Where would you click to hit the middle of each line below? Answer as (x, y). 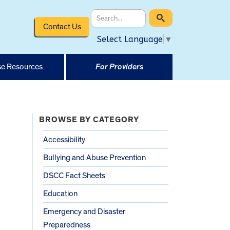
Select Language (130, 39)
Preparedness (67, 225)
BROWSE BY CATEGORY (89, 119)
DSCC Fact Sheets (74, 175)
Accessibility (64, 139)
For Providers (119, 66)
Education (60, 193)
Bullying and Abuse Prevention (94, 157)
